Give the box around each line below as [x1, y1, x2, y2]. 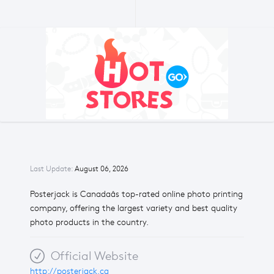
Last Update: [30, 165, 75, 173]
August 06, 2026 [75, 165, 128, 173]
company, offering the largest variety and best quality [30, 203, 237, 213]
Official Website [60, 249, 138, 263]
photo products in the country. [30, 217, 149, 228]
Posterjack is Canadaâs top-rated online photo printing [30, 189, 243, 199]
